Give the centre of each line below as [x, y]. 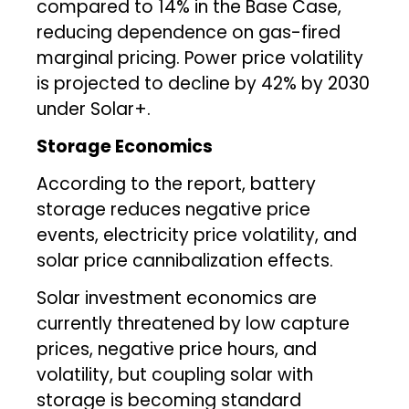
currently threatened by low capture [194, 323]
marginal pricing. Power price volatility [200, 58]
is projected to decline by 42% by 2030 [204, 83]
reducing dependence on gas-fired [189, 32]
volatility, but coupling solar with [175, 374]
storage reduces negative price [174, 209]
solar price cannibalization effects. [185, 260]
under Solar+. [94, 109]
